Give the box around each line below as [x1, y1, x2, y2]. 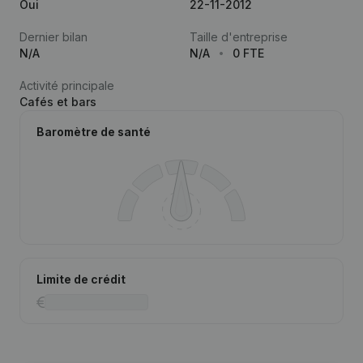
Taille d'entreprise [190, 30, 288, 44]
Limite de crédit [36, 272, 126, 286]
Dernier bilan [19, 30, 88, 44]
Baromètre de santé [36, 125, 151, 139]
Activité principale [19, 79, 114, 92]
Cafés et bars [19, 95, 96, 109]
